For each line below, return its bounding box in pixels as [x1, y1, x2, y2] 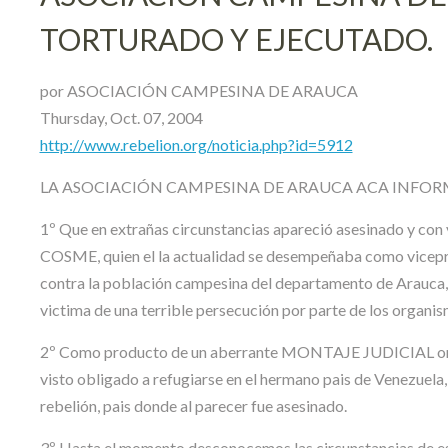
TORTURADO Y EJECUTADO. [39, 20, 433, 57]
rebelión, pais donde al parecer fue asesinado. [39, 395, 347, 415]
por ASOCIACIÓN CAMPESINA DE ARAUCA [39, 80, 358, 100]
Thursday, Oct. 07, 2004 [39, 107, 203, 127]
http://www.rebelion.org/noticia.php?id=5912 [39, 134, 353, 154]
